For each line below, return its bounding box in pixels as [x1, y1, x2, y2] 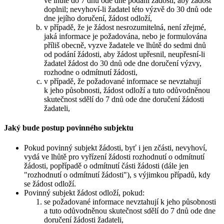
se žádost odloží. [24, 179, 76, 188]
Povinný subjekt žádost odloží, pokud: [24, 188, 144, 197]
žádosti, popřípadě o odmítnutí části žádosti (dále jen [24, 161, 188, 170]
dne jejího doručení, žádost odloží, [44, 14, 152, 23]
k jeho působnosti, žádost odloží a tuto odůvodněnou [44, 86, 210, 95]
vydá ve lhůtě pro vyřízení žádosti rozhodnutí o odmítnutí [24, 152, 204, 161]
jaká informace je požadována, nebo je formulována [44, 32, 207, 41]
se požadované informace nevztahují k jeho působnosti [44, 197, 216, 206]
